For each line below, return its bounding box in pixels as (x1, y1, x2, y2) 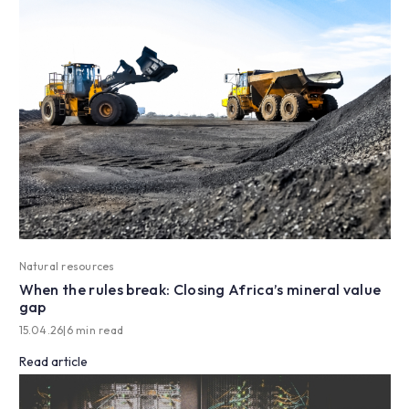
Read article (18, 352, 88, 370)
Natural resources (18, 258, 115, 273)
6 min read (66, 322, 124, 337)
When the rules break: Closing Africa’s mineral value (18, 279, 382, 299)
